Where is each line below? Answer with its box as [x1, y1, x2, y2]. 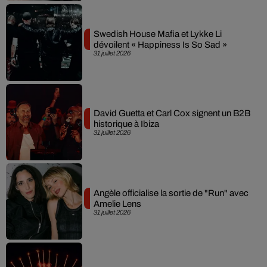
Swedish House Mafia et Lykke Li [93, 29, 222, 39]
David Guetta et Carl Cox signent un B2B [93, 108, 250, 119]
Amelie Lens [93, 198, 141, 209]
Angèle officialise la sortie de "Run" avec [93, 188, 249, 198]
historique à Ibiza [93, 119, 159, 129]
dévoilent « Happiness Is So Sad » [93, 39, 227, 49]
